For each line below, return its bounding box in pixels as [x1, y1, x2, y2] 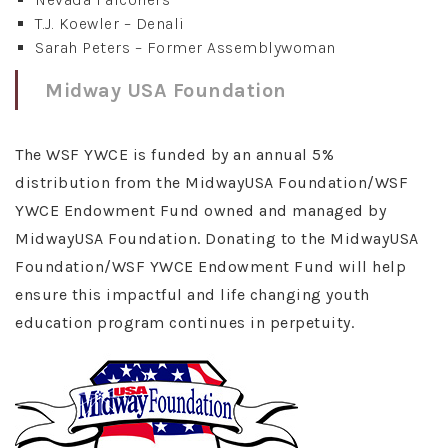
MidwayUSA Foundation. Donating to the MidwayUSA [15, 228, 419, 248]
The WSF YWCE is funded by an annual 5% [15, 144, 334, 164]
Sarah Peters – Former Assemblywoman [35, 37, 336, 57]
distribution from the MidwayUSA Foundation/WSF [15, 172, 408, 192]
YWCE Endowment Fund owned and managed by [15, 200, 386, 220]
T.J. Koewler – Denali [35, 13, 185, 33]
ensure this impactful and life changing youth [15, 284, 370, 304]
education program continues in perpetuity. [15, 312, 354, 332]
